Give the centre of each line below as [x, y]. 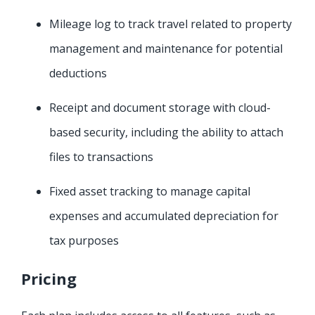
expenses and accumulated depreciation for [164, 216]
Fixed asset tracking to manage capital [150, 192]
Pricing [49, 279]
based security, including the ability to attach [166, 133]
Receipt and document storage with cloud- [160, 108]
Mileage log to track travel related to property [171, 24]
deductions [78, 73]
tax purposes [84, 241]
